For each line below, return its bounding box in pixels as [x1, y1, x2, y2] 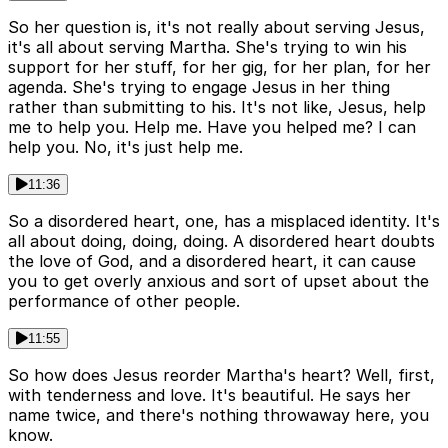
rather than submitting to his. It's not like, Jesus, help [8, 97, 426, 118]
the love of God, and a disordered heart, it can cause [8, 251, 416, 272]
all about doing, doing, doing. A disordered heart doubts [8, 231, 435, 252]
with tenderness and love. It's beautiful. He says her [8, 385, 411, 406]
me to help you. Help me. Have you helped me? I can [8, 117, 416, 138]
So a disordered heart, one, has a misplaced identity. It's [8, 211, 440, 232]
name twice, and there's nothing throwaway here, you [8, 405, 429, 426]
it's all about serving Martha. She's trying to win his [8, 37, 407, 58]
